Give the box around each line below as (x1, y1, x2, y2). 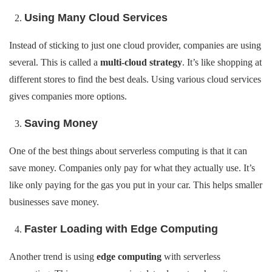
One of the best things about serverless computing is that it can (9, 146, 247, 156)
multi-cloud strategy (100, 57, 182, 67)
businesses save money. (9, 197, 99, 207)
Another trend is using (9, 251, 97, 262)
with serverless (161, 251, 220, 262)
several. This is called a (9, 57, 100, 67)
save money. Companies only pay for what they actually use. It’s (9, 163, 255, 173)
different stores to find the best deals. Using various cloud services (9, 74, 261, 84)
